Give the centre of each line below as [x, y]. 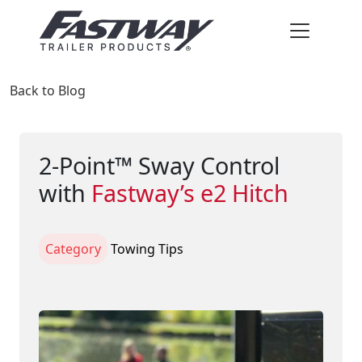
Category [73, 249]
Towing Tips [147, 249]
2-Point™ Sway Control [159, 165]
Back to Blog [48, 90]
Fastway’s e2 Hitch [190, 193]
